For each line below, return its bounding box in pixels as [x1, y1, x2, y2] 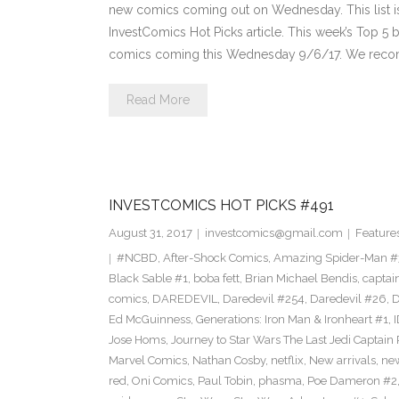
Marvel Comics [108, 354, 187, 368]
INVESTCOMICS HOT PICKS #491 [108, 197, 334, 215]
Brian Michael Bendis [244, 272, 357, 286]
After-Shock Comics [162, 251, 268, 265]
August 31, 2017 [108, 226, 192, 240]
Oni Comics [131, 374, 192, 388]
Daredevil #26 [309, 292, 387, 306]
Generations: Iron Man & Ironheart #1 [195, 313, 388, 327]
